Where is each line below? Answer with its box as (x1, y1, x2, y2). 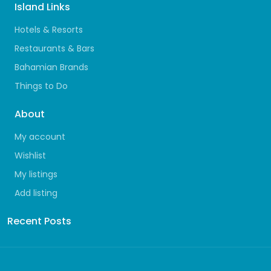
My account (15, 131, 65, 143)
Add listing (15, 187, 57, 200)
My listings (15, 168, 57, 181)
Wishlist (15, 149, 46, 162)
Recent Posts (7, 214, 71, 229)
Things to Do (15, 80, 68, 93)
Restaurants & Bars (15, 42, 94, 55)
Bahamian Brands (15, 61, 88, 74)
